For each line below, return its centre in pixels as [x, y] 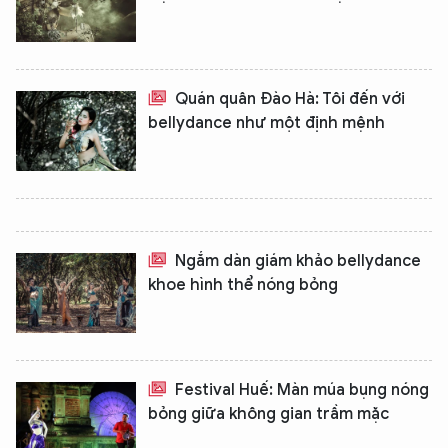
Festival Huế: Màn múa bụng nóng [300, 390]
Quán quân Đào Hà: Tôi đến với [288, 99]
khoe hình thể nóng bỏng [243, 285]
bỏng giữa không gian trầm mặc [268, 414]
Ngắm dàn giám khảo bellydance [296, 261]
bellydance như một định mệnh [266, 123]
